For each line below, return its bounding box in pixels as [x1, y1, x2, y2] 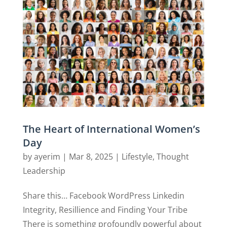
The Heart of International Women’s [22, 122, 200, 136]
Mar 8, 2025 [68, 151, 113, 163]
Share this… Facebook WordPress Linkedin [22, 190, 184, 202]
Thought [156, 151, 189, 163]
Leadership [22, 165, 65, 177]
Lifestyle [121, 151, 153, 163]
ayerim [33, 151, 60, 163]
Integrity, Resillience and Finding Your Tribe [22, 204, 187, 216]
